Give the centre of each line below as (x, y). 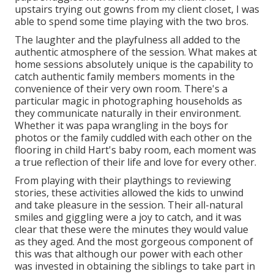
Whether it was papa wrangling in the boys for (121, 125)
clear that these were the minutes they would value (131, 229)
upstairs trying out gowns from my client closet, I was (137, 9)
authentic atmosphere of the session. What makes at (136, 52)
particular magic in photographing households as (128, 101)
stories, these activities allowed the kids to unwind (129, 192)
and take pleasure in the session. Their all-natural (129, 205)
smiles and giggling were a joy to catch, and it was (128, 217)
